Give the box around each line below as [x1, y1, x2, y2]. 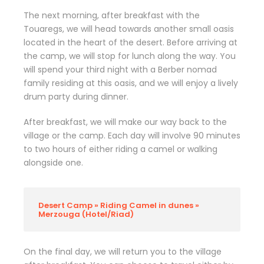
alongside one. [24, 157, 83, 169]
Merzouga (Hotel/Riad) [38, 209, 134, 220]
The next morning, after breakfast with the [24, 9, 200, 21]
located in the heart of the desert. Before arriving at [24, 37, 237, 48]
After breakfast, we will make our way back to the [24, 116, 227, 128]
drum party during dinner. [24, 91, 128, 103]
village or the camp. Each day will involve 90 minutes [24, 130, 240, 141]
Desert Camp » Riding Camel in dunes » [38, 200, 199, 211]
